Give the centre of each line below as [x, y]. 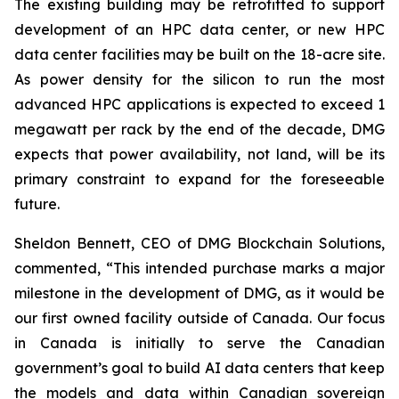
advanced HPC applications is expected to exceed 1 [199, 104]
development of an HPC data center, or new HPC [199, 29]
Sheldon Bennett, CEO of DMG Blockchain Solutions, [199, 243]
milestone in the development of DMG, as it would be [199, 293]
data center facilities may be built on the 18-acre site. [199, 54]
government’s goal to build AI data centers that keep [199, 368]
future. [37, 204]
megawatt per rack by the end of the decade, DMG [199, 129]
